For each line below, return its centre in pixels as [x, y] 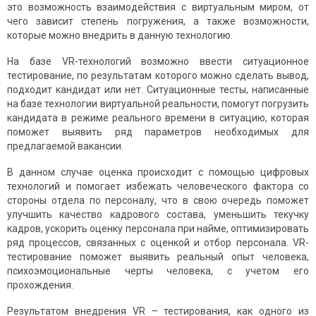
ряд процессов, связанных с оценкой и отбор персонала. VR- [158, 243]
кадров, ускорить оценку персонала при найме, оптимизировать [158, 229]
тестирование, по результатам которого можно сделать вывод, [158, 76]
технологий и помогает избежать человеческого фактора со [158, 187]
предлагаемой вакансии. [65, 146]
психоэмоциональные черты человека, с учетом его [158, 271]
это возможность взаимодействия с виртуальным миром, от [158, 7]
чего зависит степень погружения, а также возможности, [158, 22]
